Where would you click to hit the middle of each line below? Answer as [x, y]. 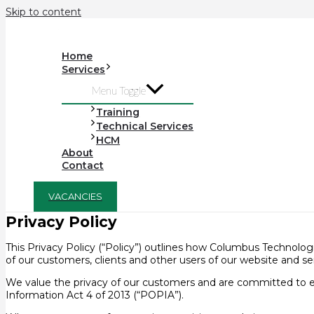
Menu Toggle [118, 91]
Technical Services [145, 127]
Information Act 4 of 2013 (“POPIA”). [95, 295]
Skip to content [43, 12]
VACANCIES [75, 197]
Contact [83, 166]
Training [118, 112]
